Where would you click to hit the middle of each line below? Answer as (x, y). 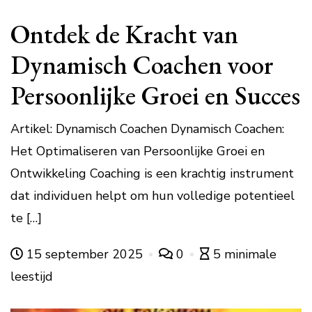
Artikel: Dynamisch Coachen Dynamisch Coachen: (147, 128)
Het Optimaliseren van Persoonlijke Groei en (138, 151)
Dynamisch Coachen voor (142, 64)
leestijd (32, 276)
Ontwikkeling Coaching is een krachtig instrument (152, 173)
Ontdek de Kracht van (124, 33)
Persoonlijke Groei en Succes (155, 95)
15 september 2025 (85, 254)
